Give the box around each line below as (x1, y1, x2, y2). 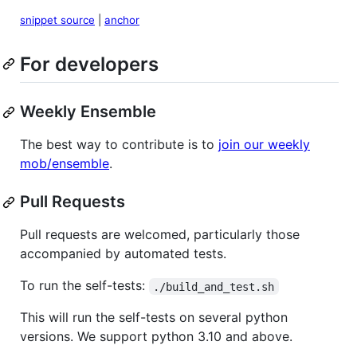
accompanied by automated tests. (20, 245, 226, 262)
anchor (104, 13, 139, 26)
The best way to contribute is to (20, 136, 218, 153)
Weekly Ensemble (20, 102, 156, 122)
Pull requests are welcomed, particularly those (20, 226, 300, 243)
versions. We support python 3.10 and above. (20, 328, 292, 345)
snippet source (20, 13, 95, 26)
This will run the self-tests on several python (20, 309, 288, 326)
